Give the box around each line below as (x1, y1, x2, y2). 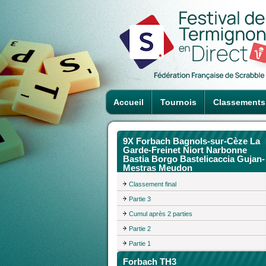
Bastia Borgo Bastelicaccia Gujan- (123, 154, 265, 164)
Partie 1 (129, 239, 151, 247)
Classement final (129, 180, 176, 188)
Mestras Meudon (123, 163, 192, 173)
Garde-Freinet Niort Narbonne (123, 145, 247, 155)
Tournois (160, 97, 197, 107)
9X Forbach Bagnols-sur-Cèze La (123, 136, 260, 146)
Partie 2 (129, 224, 151, 232)
